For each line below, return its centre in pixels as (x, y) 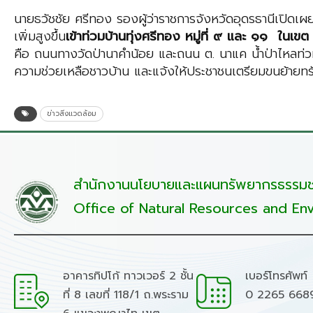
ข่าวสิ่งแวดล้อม (72, 114)
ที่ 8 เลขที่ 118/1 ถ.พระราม (126, 295)
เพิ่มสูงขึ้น (40, 37)
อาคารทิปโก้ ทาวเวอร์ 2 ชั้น (128, 276)
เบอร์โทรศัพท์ (276, 276)
